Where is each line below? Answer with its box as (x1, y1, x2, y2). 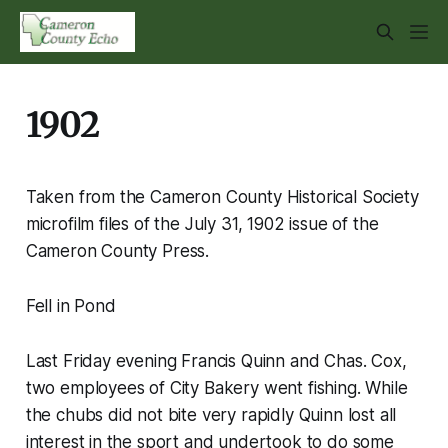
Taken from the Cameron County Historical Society (25, 186, 419, 207)
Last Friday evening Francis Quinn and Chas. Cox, (25, 350, 407, 371)
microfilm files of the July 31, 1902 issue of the (25, 213, 379, 234)
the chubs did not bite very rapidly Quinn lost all (25, 404, 397, 425)
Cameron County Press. (25, 240, 210, 261)
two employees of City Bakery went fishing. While (25, 377, 408, 398)
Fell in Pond (25, 295, 116, 316)
